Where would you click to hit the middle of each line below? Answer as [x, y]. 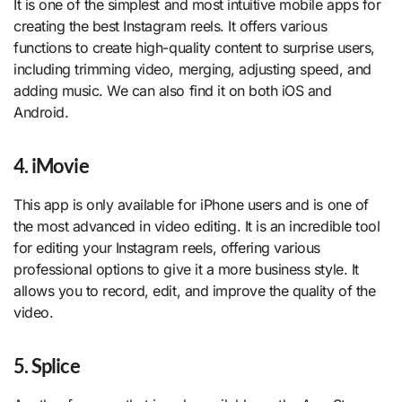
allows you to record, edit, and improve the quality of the [195, 290]
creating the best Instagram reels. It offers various [170, 26]
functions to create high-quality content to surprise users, [194, 47]
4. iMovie [51, 165]
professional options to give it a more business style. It [186, 269]
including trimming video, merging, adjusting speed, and [192, 69]
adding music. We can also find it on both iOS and [173, 90]
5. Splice [47, 365]
